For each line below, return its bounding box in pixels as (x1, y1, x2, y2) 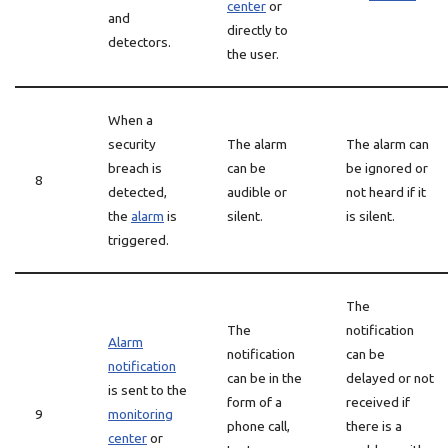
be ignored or (346, 160, 428, 176)
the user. (227, 46, 279, 62)
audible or (227, 184, 287, 200)
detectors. (108, 34, 171, 50)
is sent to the (108, 382, 187, 398)
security (108, 136, 156, 152)
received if (346, 394, 410, 410)
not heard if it (346, 184, 426, 200)
